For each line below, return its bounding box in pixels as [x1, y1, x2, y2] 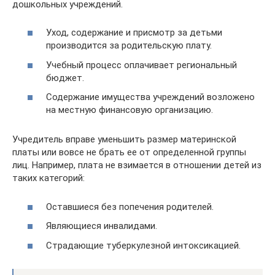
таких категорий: [12, 172, 85, 184]
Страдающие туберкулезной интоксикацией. [46, 239, 241, 251]
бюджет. [46, 72, 84, 83]
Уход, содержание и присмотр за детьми [46, 27, 222, 39]
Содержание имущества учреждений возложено [46, 91, 255, 103]
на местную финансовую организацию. [46, 104, 213, 116]
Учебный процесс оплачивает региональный [46, 59, 237, 71]
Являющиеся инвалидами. [46, 220, 157, 232]
